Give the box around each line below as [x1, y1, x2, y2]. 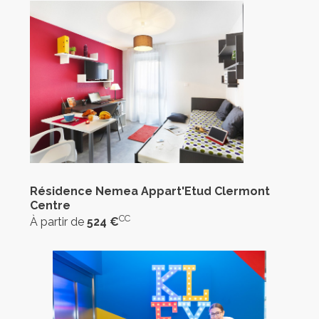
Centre [29, 198, 70, 212]
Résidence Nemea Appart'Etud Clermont [29, 184, 270, 198]
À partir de [29, 214, 87, 229]
